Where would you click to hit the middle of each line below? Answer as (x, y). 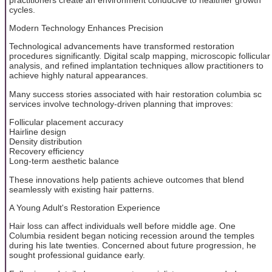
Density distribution (46, 142)
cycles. (22, 9)
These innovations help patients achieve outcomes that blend (127, 179)
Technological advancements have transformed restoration (122, 46)
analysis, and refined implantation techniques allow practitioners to (136, 66)
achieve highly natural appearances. (79, 76)
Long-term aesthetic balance (64, 161)
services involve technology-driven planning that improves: (121, 104)
